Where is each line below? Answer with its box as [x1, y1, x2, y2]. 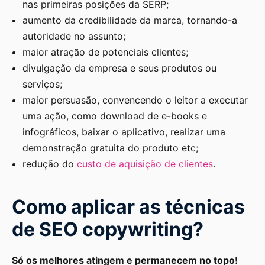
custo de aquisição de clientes [77, 158, 213, 170]
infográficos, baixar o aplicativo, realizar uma [22, 126, 225, 138]
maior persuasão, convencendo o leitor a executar [22, 94, 248, 106]
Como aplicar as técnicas [12, 195, 245, 219]
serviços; [22, 78, 62, 91]
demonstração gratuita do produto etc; [22, 142, 198, 154]
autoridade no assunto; [22, 30, 125, 43]
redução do [22, 158, 77, 170]
